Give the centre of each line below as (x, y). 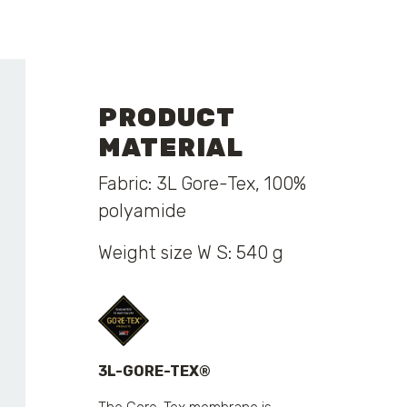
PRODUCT (167, 118)
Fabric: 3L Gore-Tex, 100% (203, 184)
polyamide (143, 211)
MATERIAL (171, 148)
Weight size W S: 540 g (191, 253)
